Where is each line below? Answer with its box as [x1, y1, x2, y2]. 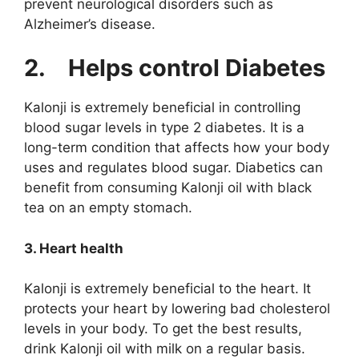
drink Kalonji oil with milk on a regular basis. [24, 341, 305, 357]
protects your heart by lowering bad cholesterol [24, 301, 330, 317]
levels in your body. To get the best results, [24, 321, 302, 337]
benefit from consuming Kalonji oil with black [24, 179, 312, 196]
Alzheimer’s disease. [24, 15, 155, 32]
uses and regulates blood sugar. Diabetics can [24, 159, 323, 176]
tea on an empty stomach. [24, 200, 192, 216]
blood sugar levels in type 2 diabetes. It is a [24, 119, 305, 136]
